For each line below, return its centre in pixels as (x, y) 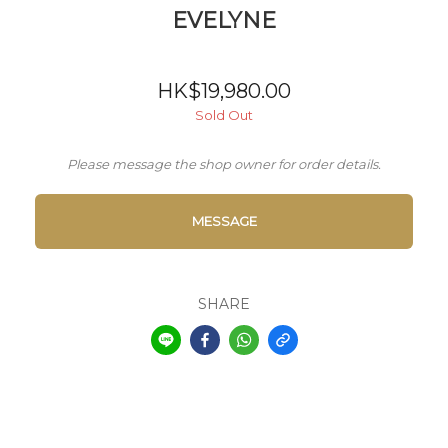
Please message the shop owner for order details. (224, 164)
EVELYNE (224, 20)
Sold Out (224, 115)
